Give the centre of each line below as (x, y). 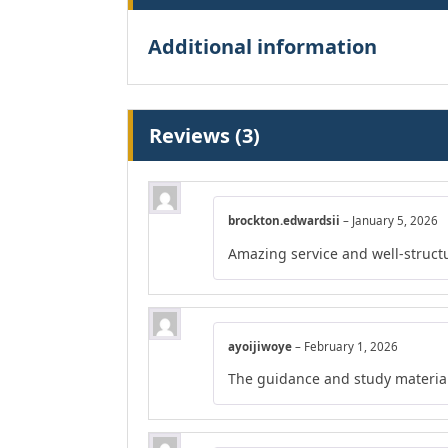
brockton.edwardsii (285, 221)
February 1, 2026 (351, 346)
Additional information (262, 47)
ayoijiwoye (261, 346)
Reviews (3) (204, 136)
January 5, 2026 (395, 221)
